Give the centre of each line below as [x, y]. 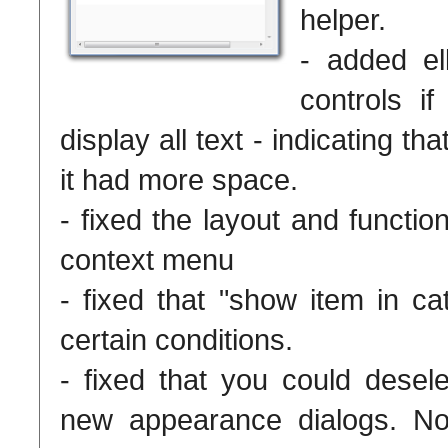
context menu [147, 259]
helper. [343, 19]
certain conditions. [176, 339]
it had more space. [179, 179]
